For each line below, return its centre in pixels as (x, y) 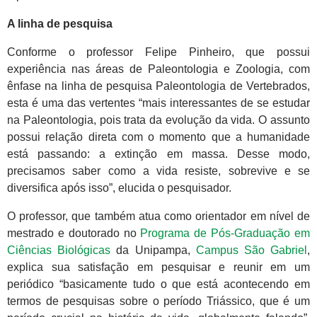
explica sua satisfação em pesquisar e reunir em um (158, 267)
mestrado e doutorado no (74, 234)
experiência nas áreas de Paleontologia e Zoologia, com (158, 69)
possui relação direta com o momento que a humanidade (158, 137)
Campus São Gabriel (252, 250)
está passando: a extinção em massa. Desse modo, (158, 154)
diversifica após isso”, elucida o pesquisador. (119, 188)
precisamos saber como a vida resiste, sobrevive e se (158, 171)
